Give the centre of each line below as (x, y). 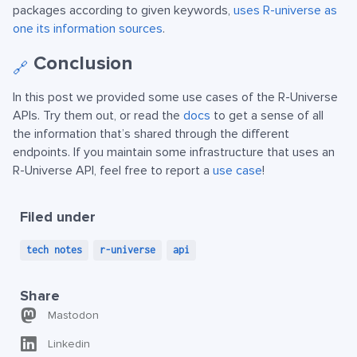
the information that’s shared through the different (151, 133)
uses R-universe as (285, 10)
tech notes (54, 249)
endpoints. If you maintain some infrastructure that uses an (174, 152)
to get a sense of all (267, 115)
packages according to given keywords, (123, 10)
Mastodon (73, 315)
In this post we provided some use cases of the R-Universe (175, 97)
